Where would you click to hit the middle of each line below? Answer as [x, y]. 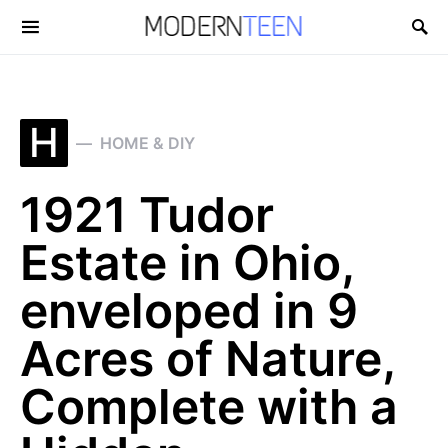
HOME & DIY [147, 143]
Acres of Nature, [207, 358]
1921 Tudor [147, 214]
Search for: [56, 35]
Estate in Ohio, [187, 262]
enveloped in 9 [189, 310]
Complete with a [209, 406]
